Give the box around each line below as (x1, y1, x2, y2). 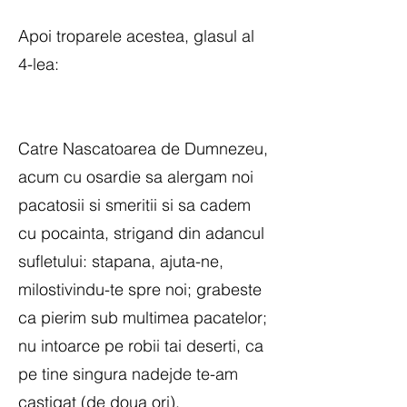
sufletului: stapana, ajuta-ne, (18, 251, 223, 272)
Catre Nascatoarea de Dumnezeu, (18, 138, 268, 159)
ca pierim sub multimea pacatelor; (18, 307, 267, 328)
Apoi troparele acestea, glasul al (18, 25, 254, 46)
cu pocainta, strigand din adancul (18, 223, 264, 243)
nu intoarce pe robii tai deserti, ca (18, 335, 263, 356)
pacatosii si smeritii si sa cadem (18, 194, 251, 215)
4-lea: (18, 54, 59, 74)
